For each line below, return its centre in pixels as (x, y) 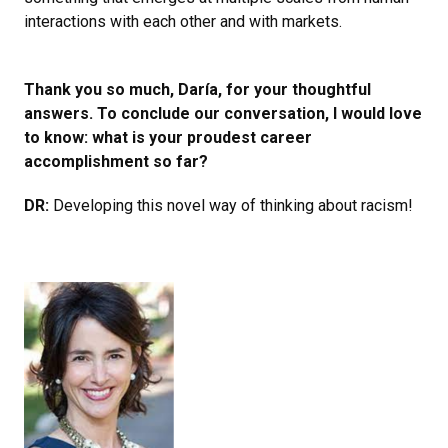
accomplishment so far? (118, 161)
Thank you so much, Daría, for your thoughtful (197, 89)
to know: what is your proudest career (168, 137)
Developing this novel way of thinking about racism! (233, 205)
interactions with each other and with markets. (187, 21)
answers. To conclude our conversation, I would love (223, 113)
